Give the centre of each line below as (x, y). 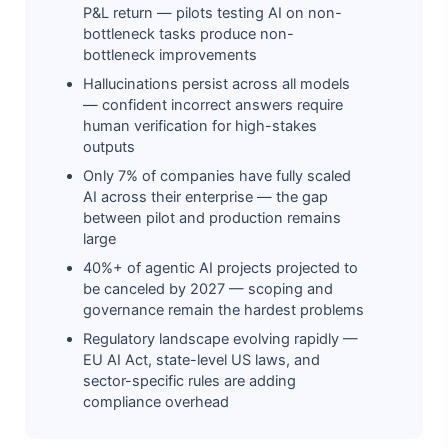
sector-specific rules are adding (189, 380)
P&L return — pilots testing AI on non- (212, 12)
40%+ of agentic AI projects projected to (220, 267)
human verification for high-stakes (200, 125)
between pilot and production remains (212, 217)
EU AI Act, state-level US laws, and (201, 359)
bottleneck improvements (170, 54)
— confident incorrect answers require (213, 104)
